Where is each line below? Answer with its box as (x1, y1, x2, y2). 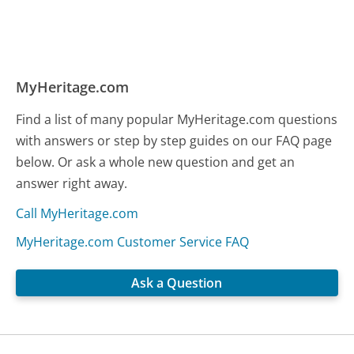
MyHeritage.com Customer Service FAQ (16, 233, 250, 251)
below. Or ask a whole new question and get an (16, 153, 296, 171)
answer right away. (16, 175, 128, 193)
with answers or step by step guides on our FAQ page (16, 132, 333, 150)
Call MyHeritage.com (16, 205, 139, 223)
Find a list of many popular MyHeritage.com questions (16, 111, 338, 129)
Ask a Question (131, 274, 223, 292)
